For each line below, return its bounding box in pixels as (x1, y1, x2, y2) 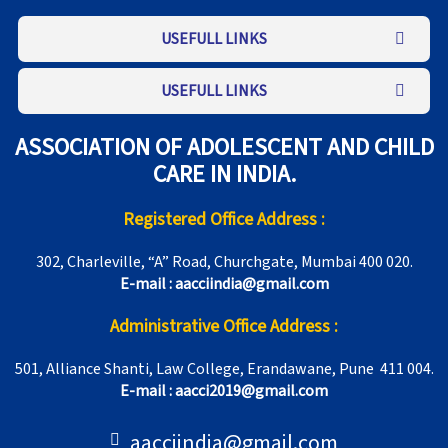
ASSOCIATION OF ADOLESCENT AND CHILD (14, 130, 434, 166)
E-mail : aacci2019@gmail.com (120, 380, 328, 403)
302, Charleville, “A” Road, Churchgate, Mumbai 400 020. (35, 251, 413, 274)
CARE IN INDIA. (152, 157, 296, 193)
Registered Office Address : (123, 207, 325, 233)
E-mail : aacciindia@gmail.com (119, 273, 329, 296)
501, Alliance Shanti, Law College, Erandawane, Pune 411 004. (14, 358, 434, 381)
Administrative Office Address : (110, 314, 338, 340)
